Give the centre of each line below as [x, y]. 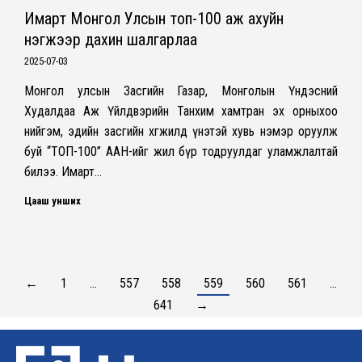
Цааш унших [53, 200]
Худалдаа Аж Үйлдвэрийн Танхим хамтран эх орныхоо [181, 111]
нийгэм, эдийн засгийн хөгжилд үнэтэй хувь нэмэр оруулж [181, 131]
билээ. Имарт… [63, 171]
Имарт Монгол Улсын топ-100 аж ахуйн [154, 18]
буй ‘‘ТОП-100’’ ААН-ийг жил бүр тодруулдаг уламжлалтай [181, 151]
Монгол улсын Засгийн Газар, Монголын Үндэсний [181, 90]
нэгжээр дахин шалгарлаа [111, 39]
